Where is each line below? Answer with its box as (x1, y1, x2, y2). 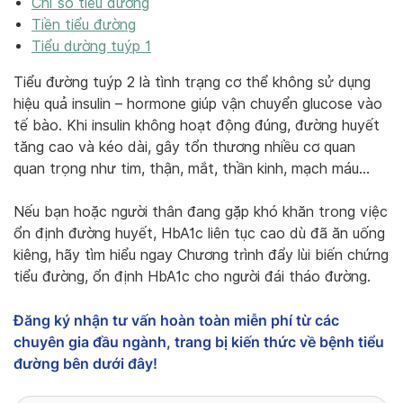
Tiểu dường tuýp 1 (31, 37, 151, 55)
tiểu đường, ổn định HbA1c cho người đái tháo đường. (13, 267, 371, 285)
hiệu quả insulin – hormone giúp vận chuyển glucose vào (13, 94, 382, 112)
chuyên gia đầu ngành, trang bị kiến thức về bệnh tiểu (13, 332, 384, 351)
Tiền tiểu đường (31, 15, 136, 33)
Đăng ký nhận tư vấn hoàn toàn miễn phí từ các (13, 310, 339, 329)
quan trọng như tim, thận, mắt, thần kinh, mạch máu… (13, 159, 370, 177)
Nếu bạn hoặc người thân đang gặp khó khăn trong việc (13, 202, 388, 220)
